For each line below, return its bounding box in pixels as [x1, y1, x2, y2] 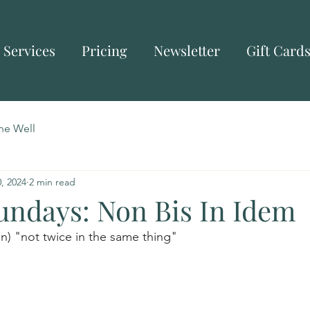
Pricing [82, 41, 127, 60]
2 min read [29, 175, 75, 188]
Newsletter [154, 41, 220, 60]
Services [3, 41, 55, 60]
